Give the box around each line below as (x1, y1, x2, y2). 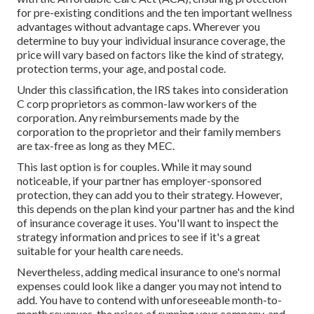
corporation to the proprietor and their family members (17, 125, 281, 139)
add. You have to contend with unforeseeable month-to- (17, 293, 282, 307)
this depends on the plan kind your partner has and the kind (17, 202, 294, 216)
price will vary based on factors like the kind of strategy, (17, 48, 283, 62)
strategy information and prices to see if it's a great (17, 230, 260, 244)
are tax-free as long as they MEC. (17, 139, 175, 153)
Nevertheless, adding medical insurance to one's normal (17, 265, 280, 279)
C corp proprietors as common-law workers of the (17, 97, 257, 111)
